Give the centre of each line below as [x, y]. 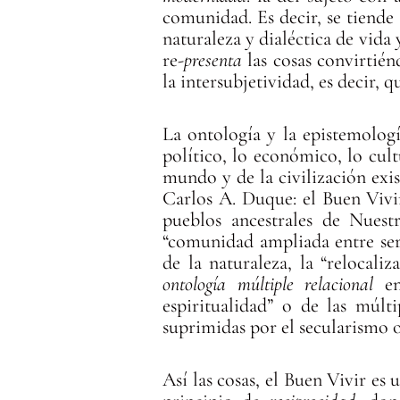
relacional [339, 283]
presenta [213, 59]
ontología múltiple [228, 283]
